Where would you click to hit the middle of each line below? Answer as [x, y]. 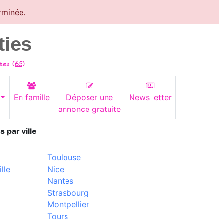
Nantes [60, 181]
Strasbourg [68, 193]
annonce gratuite [89, 109]
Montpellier [68, 204]
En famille [32, 97]
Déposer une [89, 97]
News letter [150, 97]
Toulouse [64, 157]
